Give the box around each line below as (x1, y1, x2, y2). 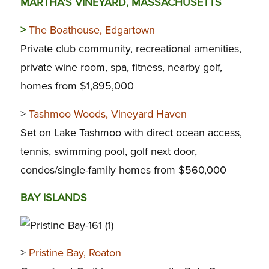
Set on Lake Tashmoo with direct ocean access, (20, 125, 242, 139)
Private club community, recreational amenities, (20, 42, 241, 56)
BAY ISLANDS (20, 190, 87, 204)
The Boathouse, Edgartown (28, 23, 155, 37)
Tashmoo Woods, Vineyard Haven (28, 107, 187, 121)
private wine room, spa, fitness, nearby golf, (20, 61, 222, 74)
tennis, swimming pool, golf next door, (20, 144, 197, 158)
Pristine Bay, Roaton (28, 246, 121, 260)
